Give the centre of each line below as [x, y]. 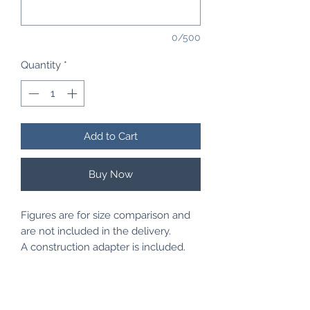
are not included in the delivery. [96, 231]
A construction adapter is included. [103, 247]
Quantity [41, 65]
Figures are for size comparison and [106, 216]
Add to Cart [111, 137]
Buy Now [111, 175]
